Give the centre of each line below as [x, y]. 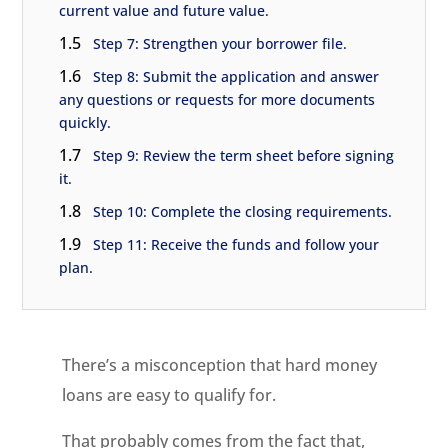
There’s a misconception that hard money [220, 365]
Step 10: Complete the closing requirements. [243, 211]
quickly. [85, 122]
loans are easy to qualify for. [169, 395]
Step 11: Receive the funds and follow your [236, 244]
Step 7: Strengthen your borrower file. [220, 43]
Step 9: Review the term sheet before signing [244, 155]
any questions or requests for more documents [217, 99]
